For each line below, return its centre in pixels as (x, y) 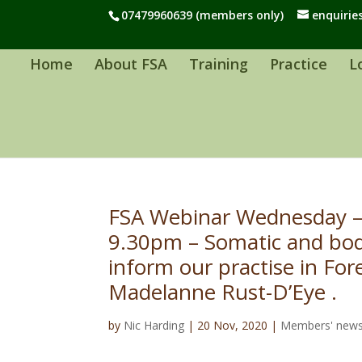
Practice (298, 64)
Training (218, 64)
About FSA (130, 64)
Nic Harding (154, 326)
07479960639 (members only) (203, 15)
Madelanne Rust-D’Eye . (223, 292)
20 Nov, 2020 (233, 326)
